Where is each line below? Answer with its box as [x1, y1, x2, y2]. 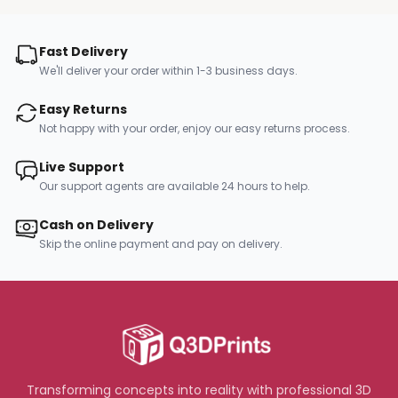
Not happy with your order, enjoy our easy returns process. [39, 121, 350, 136]
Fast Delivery [39, 43, 128, 60]
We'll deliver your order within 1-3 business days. [39, 63, 298, 78]
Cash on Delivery [39, 216, 154, 234]
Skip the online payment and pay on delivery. [39, 236, 283, 251]
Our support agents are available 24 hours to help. [39, 179, 310, 194]
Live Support [39, 158, 124, 176]
